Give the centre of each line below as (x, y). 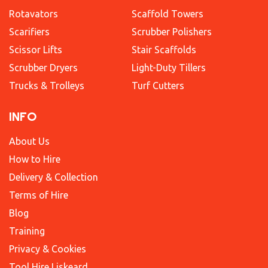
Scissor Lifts (36, 50)
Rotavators (33, 14)
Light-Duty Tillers (168, 68)
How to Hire (35, 159)
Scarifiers (29, 32)
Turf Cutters (158, 86)
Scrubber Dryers (43, 68)
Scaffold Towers (167, 14)
